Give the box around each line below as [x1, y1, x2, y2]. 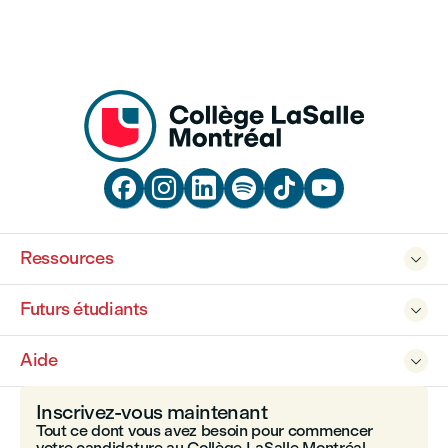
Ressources [20, 247, 114, 269]
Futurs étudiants [20, 298, 148, 320]
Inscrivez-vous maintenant [36, 400, 267, 424]
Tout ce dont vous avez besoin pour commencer [36, 421, 373, 440]
